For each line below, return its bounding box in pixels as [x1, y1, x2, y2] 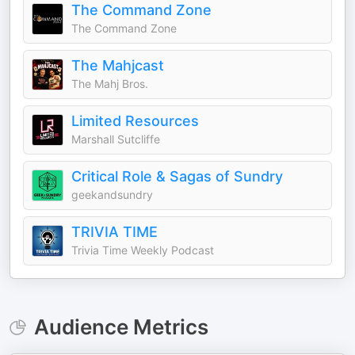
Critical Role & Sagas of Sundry [71, 168, 283, 185]
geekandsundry [71, 188, 153, 201]
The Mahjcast [71, 57, 164, 74]
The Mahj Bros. [71, 77, 148, 90]
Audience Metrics [33, 315, 208, 339]
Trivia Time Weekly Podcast [71, 243, 214, 257]
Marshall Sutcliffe [71, 132, 160, 146]
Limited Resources [71, 113, 199, 129]
